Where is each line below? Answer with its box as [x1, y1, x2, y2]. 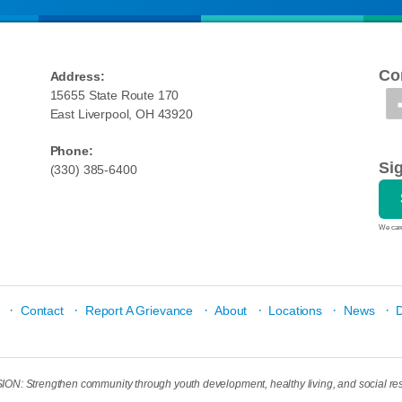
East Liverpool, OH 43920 [49, 107, 193, 121]
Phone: [49, 144, 93, 158]
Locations [268, 303, 322, 319]
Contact [20, 303, 64, 319]
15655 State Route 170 [49, 88, 179, 102]
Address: [49, 69, 105, 83]
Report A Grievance [84, 303, 194, 319]
